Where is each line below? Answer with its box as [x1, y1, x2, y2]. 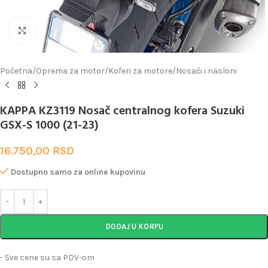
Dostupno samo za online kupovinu [11, 167, 146, 177]
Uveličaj [35, 25, 63, 35]
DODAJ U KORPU [105, 222, 163, 231]
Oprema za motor [36, 66, 105, 76]
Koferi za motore [108, 66, 172, 76]
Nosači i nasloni [176, 66, 237, 76]
